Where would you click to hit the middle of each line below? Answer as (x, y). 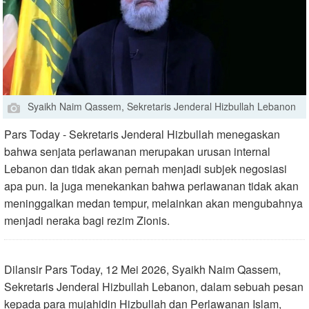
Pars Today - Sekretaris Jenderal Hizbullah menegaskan (142, 134)
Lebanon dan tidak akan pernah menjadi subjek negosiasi (146, 169)
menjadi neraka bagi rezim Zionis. (87, 221)
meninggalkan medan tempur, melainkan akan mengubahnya (153, 203)
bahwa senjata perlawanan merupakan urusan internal (137, 152)
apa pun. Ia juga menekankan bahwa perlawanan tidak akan (151, 186)
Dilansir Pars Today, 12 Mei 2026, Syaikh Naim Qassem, (142, 270)
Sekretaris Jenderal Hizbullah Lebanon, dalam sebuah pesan (154, 287)
